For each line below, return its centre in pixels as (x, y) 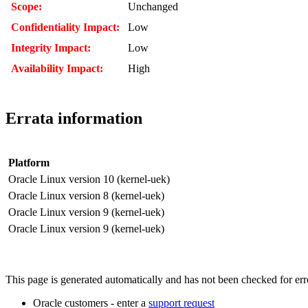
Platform (29, 162)
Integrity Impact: (51, 47)
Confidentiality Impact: (65, 27)
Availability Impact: (57, 68)
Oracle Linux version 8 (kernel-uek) (86, 195)
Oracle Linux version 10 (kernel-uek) (89, 179)
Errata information (74, 118)
